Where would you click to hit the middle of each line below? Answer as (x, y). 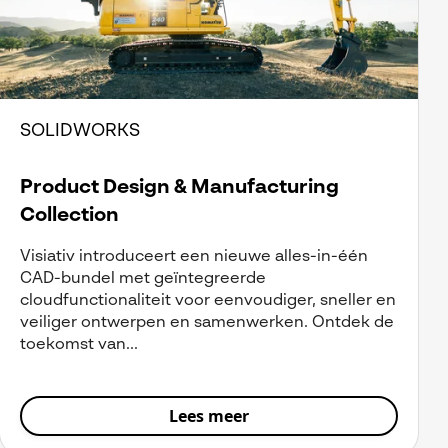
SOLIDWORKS (80, 130)
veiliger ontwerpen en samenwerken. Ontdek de (207, 322)
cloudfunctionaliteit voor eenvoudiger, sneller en (208, 300)
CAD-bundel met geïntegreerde (143, 278)
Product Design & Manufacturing (179, 187)
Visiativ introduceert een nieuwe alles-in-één (194, 256)
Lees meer (209, 415)
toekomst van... (79, 344)
